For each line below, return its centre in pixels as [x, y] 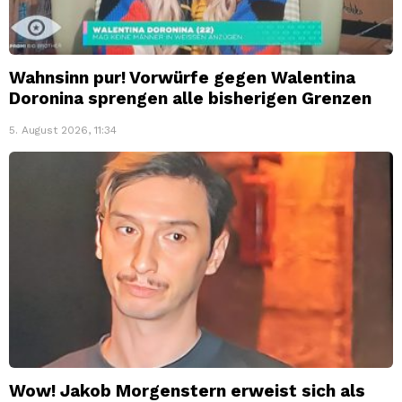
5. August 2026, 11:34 [63, 131]
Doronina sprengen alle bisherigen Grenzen [190, 99]
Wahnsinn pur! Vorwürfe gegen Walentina [182, 78]
